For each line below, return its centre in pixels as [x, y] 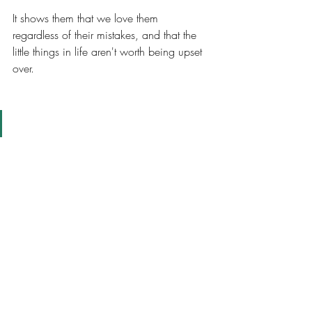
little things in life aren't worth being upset [109, 52]
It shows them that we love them [87, 18]
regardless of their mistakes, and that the [106, 35]
